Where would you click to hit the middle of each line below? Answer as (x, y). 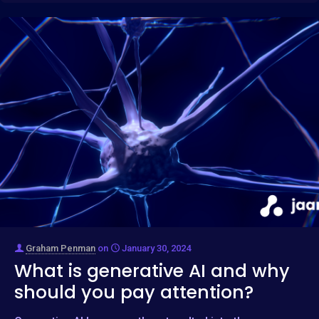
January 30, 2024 (156, 248)
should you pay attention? (134, 292)
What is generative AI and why (152, 271)
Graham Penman (61, 248)
